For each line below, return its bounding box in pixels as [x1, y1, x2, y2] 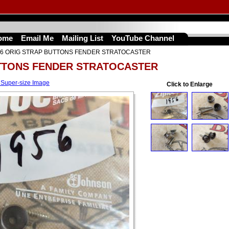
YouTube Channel [111, 34, 174, 42]
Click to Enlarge [167, 81, 213, 88]
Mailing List [62, 34, 103, 42]
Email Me [21, 34, 54, 42]
